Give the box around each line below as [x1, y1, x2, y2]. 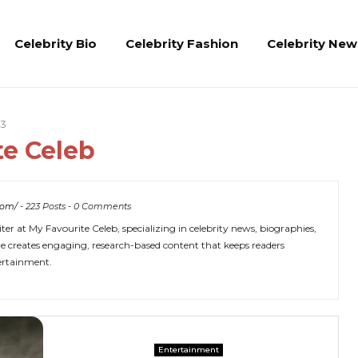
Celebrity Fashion [125, 36, 238, 51]
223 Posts [26, 201, 66, 212]
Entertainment [158, 344, 219, 355]
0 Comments [74, 201, 131, 212]
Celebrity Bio [14, 36, 97, 51]
